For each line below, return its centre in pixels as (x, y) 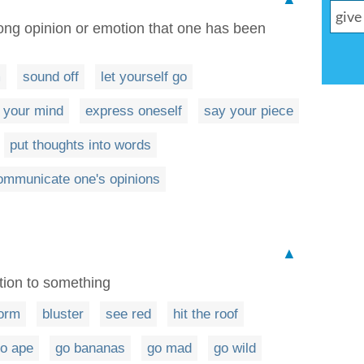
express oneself (134, 111)
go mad (169, 348)
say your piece (249, 111)
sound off (51, 77)
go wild (235, 348)
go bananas (90, 348)
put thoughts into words (80, 145)
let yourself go (144, 77)
